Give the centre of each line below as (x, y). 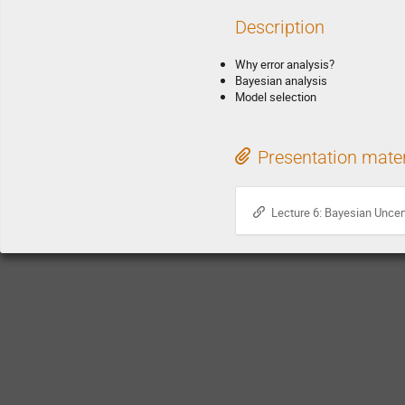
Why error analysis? (285, 65)
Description (280, 27)
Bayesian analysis (281, 81)
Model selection (276, 97)
